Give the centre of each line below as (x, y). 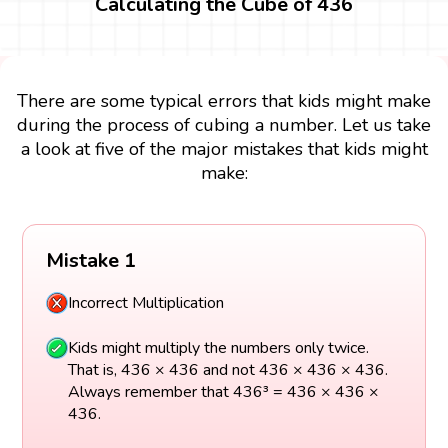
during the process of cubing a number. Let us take (224, 124)
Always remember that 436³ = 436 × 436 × (223, 391)
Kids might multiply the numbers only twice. (218, 347)
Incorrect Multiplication (145, 303)
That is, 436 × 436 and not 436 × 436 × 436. (227, 369)
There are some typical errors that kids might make (224, 100)
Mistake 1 (90, 261)
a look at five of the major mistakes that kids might (224, 148)
